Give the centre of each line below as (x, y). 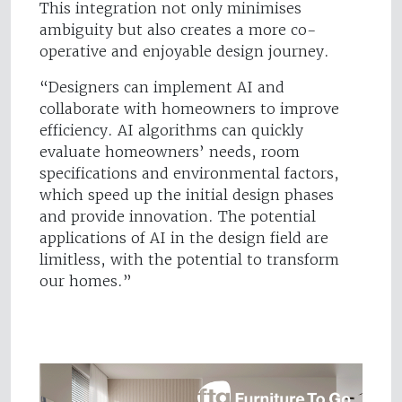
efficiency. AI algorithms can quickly (171, 131)
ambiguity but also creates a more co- (178, 30)
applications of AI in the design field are (184, 238)
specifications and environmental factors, (189, 174)
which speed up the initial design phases (187, 195)
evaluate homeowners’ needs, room (170, 152)
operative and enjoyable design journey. (184, 52)
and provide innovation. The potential (178, 217)
